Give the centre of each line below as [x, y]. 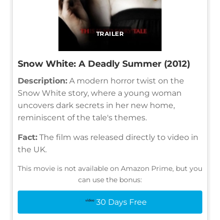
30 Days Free [121, 202]
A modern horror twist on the [126, 81]
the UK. [32, 149]
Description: [42, 81]
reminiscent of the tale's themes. [82, 117]
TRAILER [110, 33]
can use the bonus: [110, 179]
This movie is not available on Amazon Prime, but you [110, 168]
